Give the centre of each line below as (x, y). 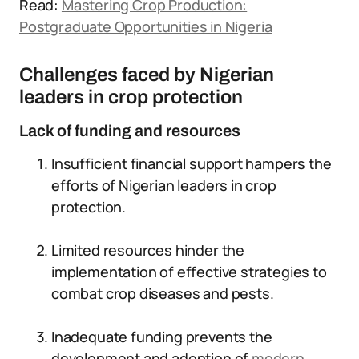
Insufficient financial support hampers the (192, 163)
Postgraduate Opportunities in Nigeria (146, 26)
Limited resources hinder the (148, 250)
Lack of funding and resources (130, 131)
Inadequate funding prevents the (162, 337)
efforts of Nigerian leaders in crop (164, 185)
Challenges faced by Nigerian (147, 75)
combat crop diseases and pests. (163, 293)
